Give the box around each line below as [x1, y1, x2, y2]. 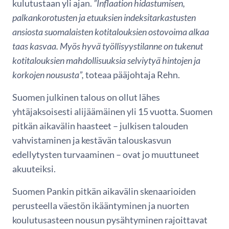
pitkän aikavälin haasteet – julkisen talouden [12, 120, 188, 131]
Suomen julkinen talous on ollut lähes [12, 91, 160, 103]
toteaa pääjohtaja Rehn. [85, 69, 180, 80]
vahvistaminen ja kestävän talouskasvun [12, 134, 171, 146]
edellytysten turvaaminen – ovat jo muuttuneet [12, 149, 199, 160]
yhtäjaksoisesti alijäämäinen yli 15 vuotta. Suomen [12, 106, 213, 117]
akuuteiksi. [12, 163, 56, 174]
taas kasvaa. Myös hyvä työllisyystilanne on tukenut [12, 40, 203, 52]
